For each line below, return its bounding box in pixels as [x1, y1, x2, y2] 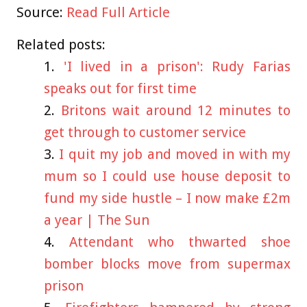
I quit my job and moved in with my [59, 145, 291, 162]
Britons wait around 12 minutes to [60, 101, 291, 119]
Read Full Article [66, 3, 170, 21]
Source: [16, 3, 66, 21]
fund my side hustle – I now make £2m [44, 189, 291, 206]
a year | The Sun [44, 211, 149, 228]
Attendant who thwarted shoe [69, 233, 291, 250]
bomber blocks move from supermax [44, 255, 291, 272]
